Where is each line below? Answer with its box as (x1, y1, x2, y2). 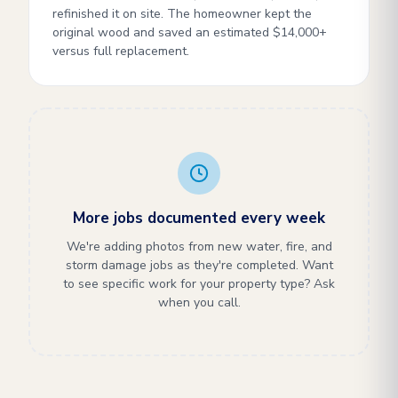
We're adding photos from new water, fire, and (66, 238, 332, 255)
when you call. (157, 294, 241, 311)
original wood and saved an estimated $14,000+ (52, 24, 327, 41)
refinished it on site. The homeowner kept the (52, 5, 312, 22)
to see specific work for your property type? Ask (63, 275, 335, 292)
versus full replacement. (52, 43, 189, 60)
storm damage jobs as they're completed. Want (65, 257, 333, 274)
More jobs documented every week (73, 208, 325, 228)
